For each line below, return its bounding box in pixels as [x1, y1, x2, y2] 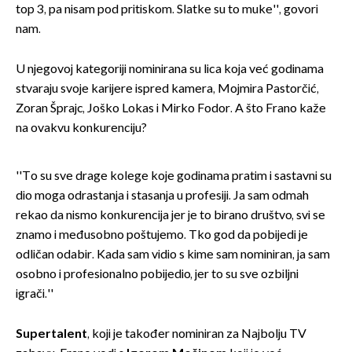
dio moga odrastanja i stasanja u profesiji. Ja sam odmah [16, 189, 309, 204]
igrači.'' [16, 287, 53, 302]
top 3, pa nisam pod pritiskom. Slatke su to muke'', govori [16, 2, 318, 18]
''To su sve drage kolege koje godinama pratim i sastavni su [16, 169, 332, 185]
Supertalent [16, 327, 87, 343]
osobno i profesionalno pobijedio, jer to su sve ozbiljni [16, 267, 299, 283]
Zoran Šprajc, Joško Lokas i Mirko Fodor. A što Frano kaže [16, 101, 326, 117]
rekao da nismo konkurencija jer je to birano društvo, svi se [16, 208, 325, 224]
